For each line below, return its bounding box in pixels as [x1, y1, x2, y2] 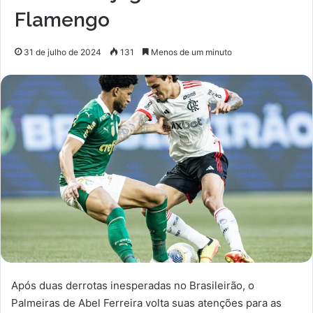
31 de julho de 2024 [24, 46, 101, 57]
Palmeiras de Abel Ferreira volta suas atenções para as [11, 296, 282, 310]
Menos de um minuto [149, 46, 232, 57]
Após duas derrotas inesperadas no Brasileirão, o [11, 278, 254, 292]
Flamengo [15, 8, 110, 31]
